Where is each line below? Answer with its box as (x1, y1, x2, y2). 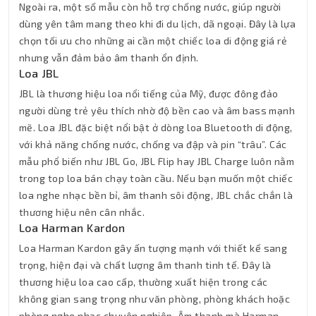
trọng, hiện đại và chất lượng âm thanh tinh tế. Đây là (19, 258, 272, 271)
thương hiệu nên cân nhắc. (19, 205, 145, 218)
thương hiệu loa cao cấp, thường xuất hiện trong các (19, 275, 268, 288)
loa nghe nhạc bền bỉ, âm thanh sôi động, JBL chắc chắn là (19, 188, 293, 201)
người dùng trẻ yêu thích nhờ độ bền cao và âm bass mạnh (19, 104, 296, 116)
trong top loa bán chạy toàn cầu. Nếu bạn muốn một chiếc (19, 171, 293, 184)
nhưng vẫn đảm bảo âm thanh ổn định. (19, 51, 199, 63)
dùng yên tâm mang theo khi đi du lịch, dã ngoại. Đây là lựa (19, 17, 296, 30)
